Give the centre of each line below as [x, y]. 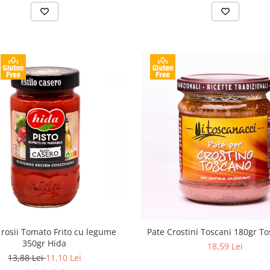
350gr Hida [45, 243]
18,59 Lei [225, 246]
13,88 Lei [27, 257]
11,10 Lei [63, 257]
